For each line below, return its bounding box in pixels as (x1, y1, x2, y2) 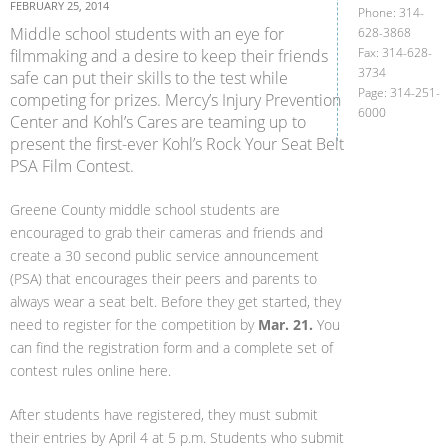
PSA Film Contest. (10, 155, 134, 177)
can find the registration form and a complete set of (10, 338, 333, 357)
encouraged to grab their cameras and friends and (10, 223, 323, 242)
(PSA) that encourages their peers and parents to (10, 269, 317, 288)
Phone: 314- (358, 4, 425, 21)
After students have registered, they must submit (10, 405, 318, 424)
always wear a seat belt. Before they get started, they (10, 292, 341, 311)
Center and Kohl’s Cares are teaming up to (10, 111, 306, 133)
